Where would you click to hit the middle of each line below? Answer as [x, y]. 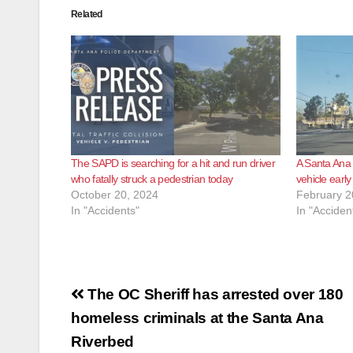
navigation [134, 323]
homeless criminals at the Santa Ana [197, 318]
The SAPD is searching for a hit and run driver [173, 163]
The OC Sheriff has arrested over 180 [214, 294]
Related [87, 14]
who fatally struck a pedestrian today [152, 178]
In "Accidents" [105, 210]
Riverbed [102, 341]
